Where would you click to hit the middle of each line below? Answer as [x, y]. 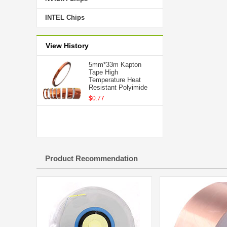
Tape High [103, 72]
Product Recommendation [91, 158]
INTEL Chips [65, 17]
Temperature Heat [115, 80]
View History [67, 46]
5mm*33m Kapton [115, 65]
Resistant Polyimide [118, 87]
